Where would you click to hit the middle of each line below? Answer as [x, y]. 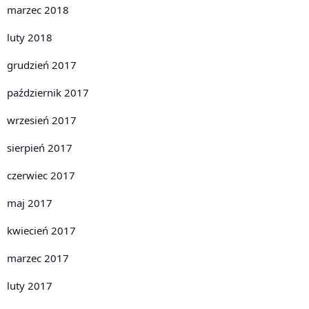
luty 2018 [30, 37]
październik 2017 [48, 92]
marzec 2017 [38, 258]
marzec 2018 [38, 9]
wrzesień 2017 [42, 120]
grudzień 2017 [42, 64]
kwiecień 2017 [41, 230]
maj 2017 [30, 202]
